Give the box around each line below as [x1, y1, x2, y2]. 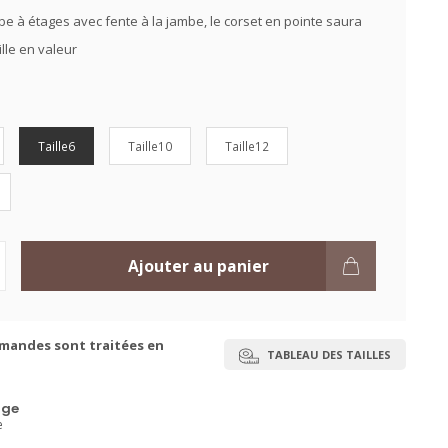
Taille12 [224, 138, 269, 154]
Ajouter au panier [127, 255, 269, 277]
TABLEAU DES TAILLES [264, 346, 391, 362]
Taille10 [127, 138, 172, 154]
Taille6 [37, 138, 75, 154]
